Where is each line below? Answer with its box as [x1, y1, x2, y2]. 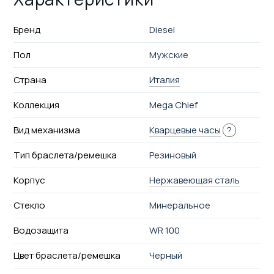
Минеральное [149, 198, 211, 212]
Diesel [149, 23, 176, 36]
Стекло [13, 198, 45, 212]
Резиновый [149, 148, 197, 161]
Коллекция [13, 98, 59, 111]
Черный [149, 248, 183, 262]
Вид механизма [13, 123, 80, 136]
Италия [149, 73, 180, 86]
